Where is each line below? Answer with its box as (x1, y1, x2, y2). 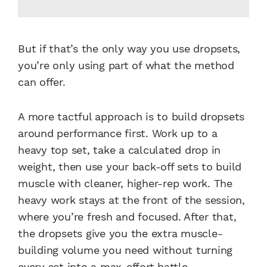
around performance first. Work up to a (18, 127, 218, 140)
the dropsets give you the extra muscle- (18, 227, 223, 240)
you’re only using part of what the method (18, 59, 234, 72)
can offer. (18, 76, 66, 89)
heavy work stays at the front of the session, (18, 194, 245, 207)
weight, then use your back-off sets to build (18, 160, 241, 173)
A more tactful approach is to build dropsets (18, 110, 244, 123)
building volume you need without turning (18, 244, 232, 257)
